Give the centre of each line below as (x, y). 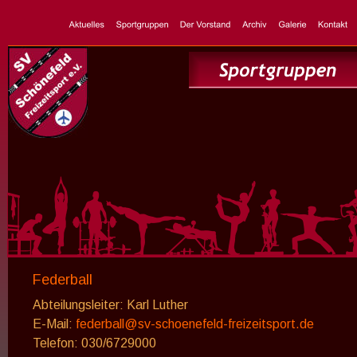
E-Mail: (54, 324)
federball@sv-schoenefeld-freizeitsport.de (195, 324)
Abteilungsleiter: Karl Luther (110, 304)
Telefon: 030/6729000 (94, 343)
